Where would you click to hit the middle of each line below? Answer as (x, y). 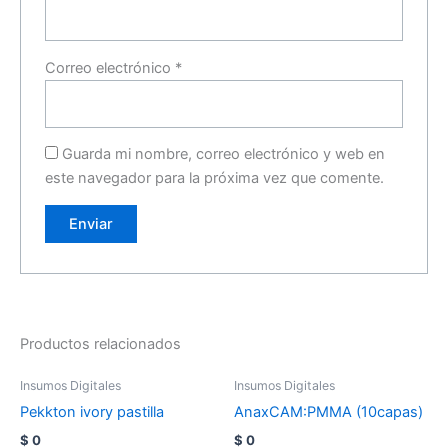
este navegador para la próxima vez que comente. (215, 178)
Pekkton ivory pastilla (92, 412)
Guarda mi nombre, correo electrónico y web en (224, 154)
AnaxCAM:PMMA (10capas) (328, 412)
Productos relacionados (100, 344)
